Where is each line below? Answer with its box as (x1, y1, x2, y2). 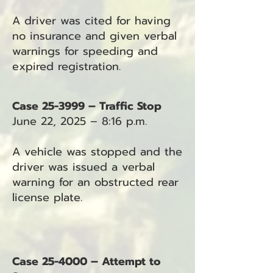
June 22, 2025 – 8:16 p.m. (12, 113, 147, 130)
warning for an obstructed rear (12, 174, 179, 191)
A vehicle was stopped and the (12, 143, 182, 160)
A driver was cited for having (12, 12, 171, 29)
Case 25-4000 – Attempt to (12, 253, 161, 270)
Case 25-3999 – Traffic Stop (12, 97, 161, 115)
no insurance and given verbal (12, 27, 177, 44)
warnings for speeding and (12, 43, 158, 60)
